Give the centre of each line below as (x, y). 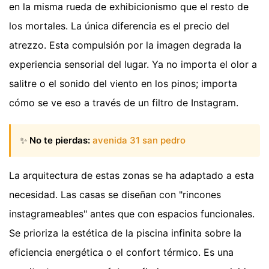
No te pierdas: (60, 140)
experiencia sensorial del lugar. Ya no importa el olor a (133, 64)
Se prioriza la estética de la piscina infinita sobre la (125, 233)
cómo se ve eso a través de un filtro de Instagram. (124, 102)
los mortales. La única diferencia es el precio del (119, 26)
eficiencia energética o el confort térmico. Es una (121, 252)
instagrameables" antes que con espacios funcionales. (132, 214)
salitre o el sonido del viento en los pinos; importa (123, 83)
